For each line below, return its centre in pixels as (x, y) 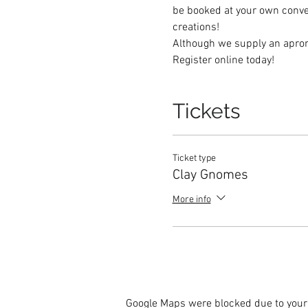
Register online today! (224, 60)
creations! (197, 27)
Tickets (206, 111)
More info (191, 199)
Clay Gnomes (210, 175)
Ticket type (194, 158)
